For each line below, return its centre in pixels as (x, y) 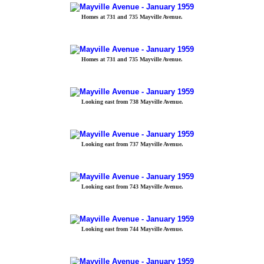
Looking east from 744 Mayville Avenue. (132, 229)
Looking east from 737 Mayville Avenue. (132, 144)
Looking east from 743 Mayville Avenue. (132, 187)
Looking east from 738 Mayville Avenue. (132, 102)
